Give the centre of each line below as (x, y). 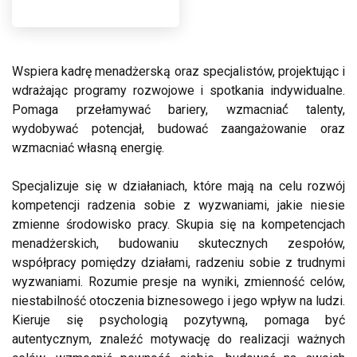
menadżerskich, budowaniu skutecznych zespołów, (178, 243)
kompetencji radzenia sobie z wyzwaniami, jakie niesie (178, 205)
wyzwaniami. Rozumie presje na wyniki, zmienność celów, (178, 282)
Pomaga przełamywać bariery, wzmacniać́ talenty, (178, 110)
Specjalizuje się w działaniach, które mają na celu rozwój (178, 186)
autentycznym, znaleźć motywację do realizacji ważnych (178, 339)
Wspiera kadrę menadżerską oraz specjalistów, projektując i (178, 71)
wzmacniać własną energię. (88, 148)
